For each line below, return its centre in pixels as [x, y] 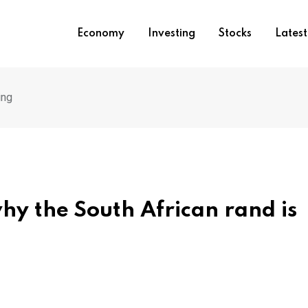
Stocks [235, 34]
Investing [171, 34]
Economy [100, 34]
